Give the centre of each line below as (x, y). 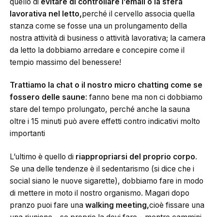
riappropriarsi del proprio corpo (135, 156)
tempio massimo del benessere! (65, 62)
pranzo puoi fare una (47, 205)
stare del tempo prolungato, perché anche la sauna (100, 109)
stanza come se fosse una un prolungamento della (98, 26)
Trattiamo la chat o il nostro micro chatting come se (106, 85)
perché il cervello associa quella (138, 14)
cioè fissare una (177, 205)
